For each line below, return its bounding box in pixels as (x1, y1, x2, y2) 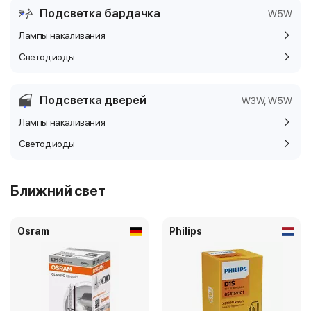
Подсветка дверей (40, 93, 146, 107)
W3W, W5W (241, 94, 292, 106)
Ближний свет (10, 183, 106, 199)
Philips (169, 226, 202, 237)
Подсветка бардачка (40, 6, 161, 20)
